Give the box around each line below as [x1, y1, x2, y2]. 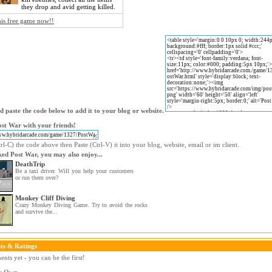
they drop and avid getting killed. [21, 3, 115, 10]
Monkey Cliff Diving [15, 194, 75, 202]
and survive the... [15, 208, 58, 215]
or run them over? [15, 174, 58, 181]
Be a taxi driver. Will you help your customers [15, 168, 134, 174]
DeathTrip [15, 160, 45, 168]
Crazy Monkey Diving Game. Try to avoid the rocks [15, 202, 148, 208]
